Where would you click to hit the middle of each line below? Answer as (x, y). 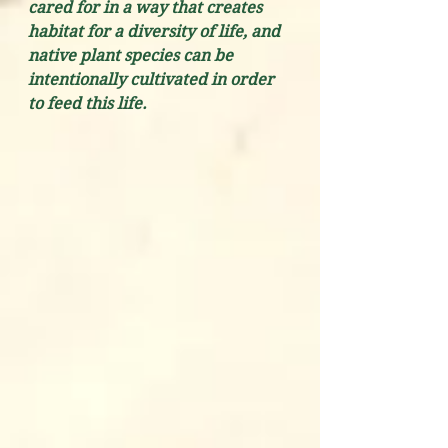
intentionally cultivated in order (153, 80)
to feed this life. (87, 104)
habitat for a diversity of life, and (156, 32)
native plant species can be (132, 56)
